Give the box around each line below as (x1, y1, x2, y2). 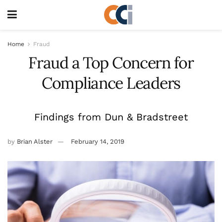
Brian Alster (17, 137, 53, 145)
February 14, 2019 (71, 137, 124, 145)
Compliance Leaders (42, 73, 180, 93)
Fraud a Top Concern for (28, 53, 194, 73)
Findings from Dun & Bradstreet (34, 111, 188, 123)
